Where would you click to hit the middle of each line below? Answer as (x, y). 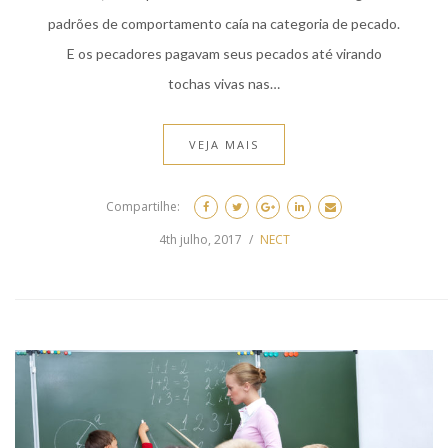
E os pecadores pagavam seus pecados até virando (224, 54)
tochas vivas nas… (224, 84)
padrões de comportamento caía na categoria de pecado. (224, 24)
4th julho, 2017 (200, 240)
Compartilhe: (143, 207)
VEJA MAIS (224, 145)
